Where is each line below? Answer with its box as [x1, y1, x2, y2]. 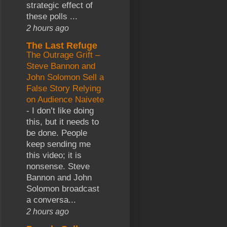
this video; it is [26, 150, 82, 160]
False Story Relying [26, 83, 101, 93]
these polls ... [26, 11, 78, 21]
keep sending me [26, 139, 91, 149]
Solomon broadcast [26, 183, 99, 194]
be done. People [26, 128, 87, 138]
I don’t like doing [32, 105, 94, 116]
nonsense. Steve [26, 161, 90, 171]
